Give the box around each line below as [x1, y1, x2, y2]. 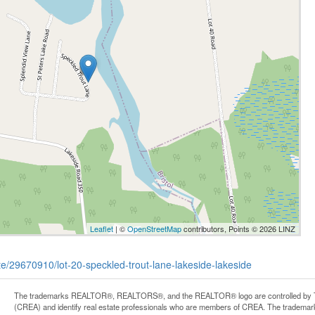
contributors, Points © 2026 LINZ [181, 222, 295, 234]
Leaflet [89, 222, 113, 234]
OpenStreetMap [127, 222, 181, 234]
